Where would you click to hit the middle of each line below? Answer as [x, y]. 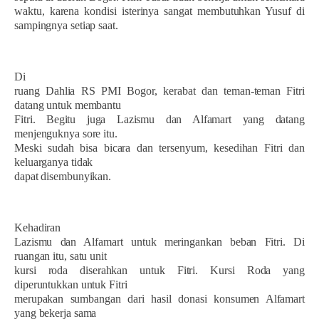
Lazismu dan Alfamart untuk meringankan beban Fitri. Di [159, 241]
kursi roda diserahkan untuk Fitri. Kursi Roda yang [159, 270]
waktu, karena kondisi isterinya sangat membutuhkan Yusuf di [159, 11]
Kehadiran [38, 227]
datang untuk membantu [68, 105]
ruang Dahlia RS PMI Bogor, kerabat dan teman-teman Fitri [159, 90]
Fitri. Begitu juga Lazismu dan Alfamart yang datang [159, 119]
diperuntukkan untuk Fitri [71, 284]
